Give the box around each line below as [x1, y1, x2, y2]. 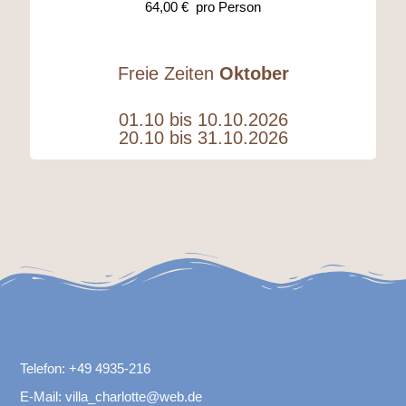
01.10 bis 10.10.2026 [118, 110, 288, 130]
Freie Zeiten [117, 63, 219, 84]
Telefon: [20, 361, 69, 377]
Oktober [218, 63, 289, 84]
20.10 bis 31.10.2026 [118, 128, 288, 149]
